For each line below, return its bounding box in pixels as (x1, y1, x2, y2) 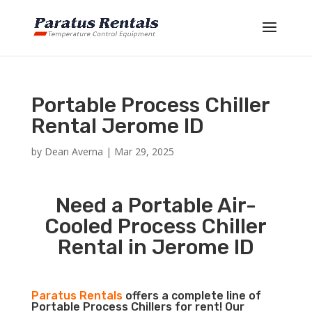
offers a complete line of (122, 289, 261, 302)
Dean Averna (44, 145, 103, 158)
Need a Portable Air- (55, 193, 256, 218)
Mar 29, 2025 (114, 145, 174, 158)
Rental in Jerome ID (57, 235, 254, 260)
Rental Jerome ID (31, 114, 204, 139)
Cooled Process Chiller (45, 214, 267, 239)
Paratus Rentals (31, 289, 123, 302)
